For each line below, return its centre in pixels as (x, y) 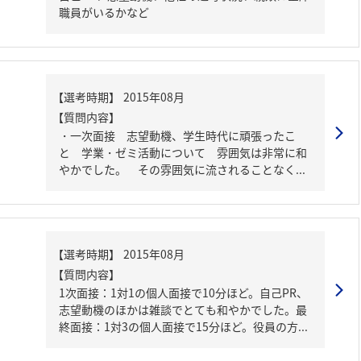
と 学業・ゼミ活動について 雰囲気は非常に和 (183, 152)
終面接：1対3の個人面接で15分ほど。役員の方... (183, 326)
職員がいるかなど (104, 12)
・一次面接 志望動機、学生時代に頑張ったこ (177, 135)
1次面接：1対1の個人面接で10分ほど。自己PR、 (183, 293)
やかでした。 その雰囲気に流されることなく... (182, 169)
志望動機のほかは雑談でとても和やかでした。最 (183, 309)
